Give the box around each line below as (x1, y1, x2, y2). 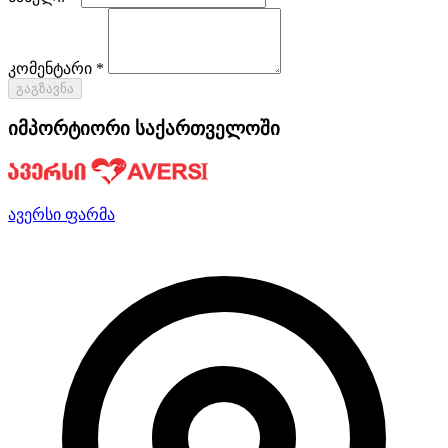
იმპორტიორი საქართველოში (8, 117, 280, 139)
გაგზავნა (16, 81, 74, 97)
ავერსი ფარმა (8, 206, 115, 224)
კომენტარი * (8, 60, 104, 78)
